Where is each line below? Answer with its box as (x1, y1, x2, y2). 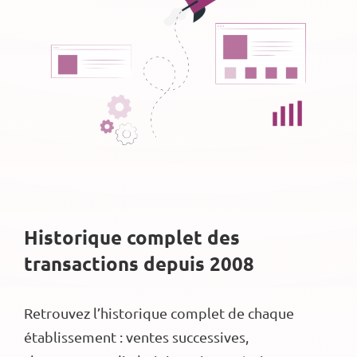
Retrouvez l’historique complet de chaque (24, 304, 294, 322)
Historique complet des (24, 224, 240, 249)
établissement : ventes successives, (24, 328, 249, 346)
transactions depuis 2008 (24, 250, 254, 276)
